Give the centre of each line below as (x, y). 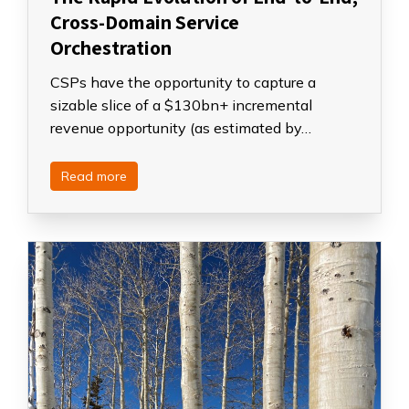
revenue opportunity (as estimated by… (181, 128)
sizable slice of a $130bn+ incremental (181, 105)
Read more (94, 177)
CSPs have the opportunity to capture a (183, 83)
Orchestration (111, 48)
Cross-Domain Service (145, 22)
